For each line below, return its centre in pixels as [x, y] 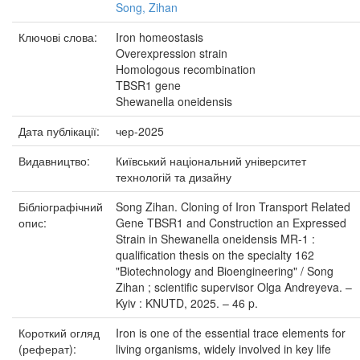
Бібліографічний [61, 207]
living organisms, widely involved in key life [223, 349]
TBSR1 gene [148, 85]
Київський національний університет [211, 161]
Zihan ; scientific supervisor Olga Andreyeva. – [234, 287]
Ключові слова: [59, 37]
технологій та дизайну [174, 177]
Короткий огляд [59, 333]
